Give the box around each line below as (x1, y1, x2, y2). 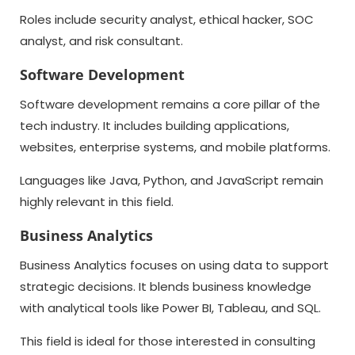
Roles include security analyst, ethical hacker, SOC (20, 11, 314, 28)
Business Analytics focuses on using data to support (20, 257, 329, 273)
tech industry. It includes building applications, (20, 117, 289, 134)
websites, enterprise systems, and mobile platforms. (20, 139, 330, 155)
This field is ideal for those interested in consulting (20, 333, 315, 349)
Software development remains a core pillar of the (20, 96, 320, 113)
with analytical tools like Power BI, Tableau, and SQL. (20, 300, 321, 316)
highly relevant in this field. (20, 193, 174, 210)
